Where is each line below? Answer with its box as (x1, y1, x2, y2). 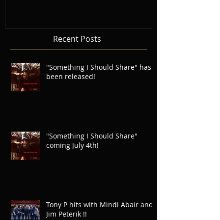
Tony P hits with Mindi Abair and (46, 200, 153, 210)
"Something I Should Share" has (46, 62, 151, 72)
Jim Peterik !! (46, 209, 87, 219)
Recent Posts (53, 33, 101, 45)
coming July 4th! (46, 140, 99, 150)
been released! (46, 72, 95, 82)
